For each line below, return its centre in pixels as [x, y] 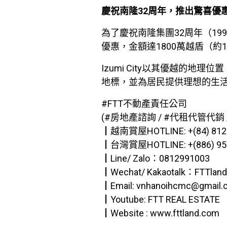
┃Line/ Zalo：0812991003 [155, 158]
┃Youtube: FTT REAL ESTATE [160, 199]
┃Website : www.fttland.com [160, 213]
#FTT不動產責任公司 [144, 104]
